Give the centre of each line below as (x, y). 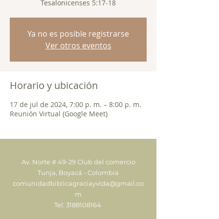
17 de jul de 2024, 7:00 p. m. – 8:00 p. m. (76, 104)
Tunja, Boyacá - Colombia (78, 173)
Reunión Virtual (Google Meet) (59, 114)
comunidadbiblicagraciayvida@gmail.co (78, 183)
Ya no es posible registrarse (78, 34)
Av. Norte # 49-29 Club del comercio (78, 162)
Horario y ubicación (54, 85)
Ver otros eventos (78, 45)
